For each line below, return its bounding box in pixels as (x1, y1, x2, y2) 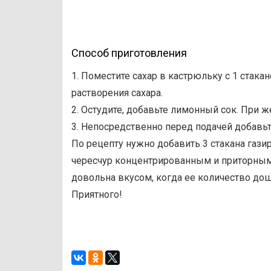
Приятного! (71, 189, 122, 200)
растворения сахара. (71, 87, 163, 99)
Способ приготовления (71, 47, 187, 59)
